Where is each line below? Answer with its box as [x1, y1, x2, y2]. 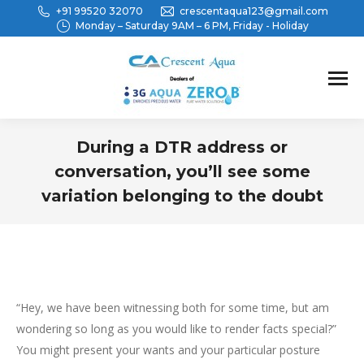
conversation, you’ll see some [54, 162, 310, 181]
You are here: [182, 210, 252, 226]
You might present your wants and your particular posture [16, 342, 320, 357]
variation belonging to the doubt [41, 186, 323, 206]
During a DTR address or [76, 137, 288, 157]
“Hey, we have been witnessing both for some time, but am [16, 300, 329, 315]
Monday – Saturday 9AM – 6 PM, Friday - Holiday [76, 19, 309, 32]
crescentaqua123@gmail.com [180, 5, 328, 17]
